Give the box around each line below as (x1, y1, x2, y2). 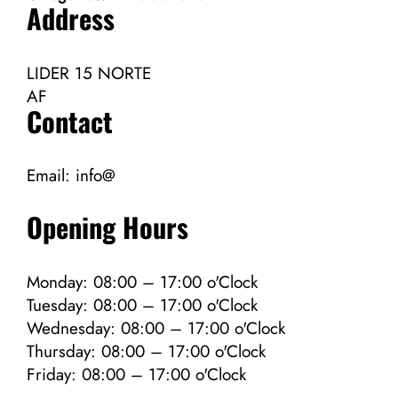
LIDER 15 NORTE (27, 60, 151, 85)
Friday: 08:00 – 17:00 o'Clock (27, 362, 246, 386)
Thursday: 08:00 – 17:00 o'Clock (27, 338, 266, 363)
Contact (27, 100, 113, 141)
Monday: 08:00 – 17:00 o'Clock (27, 269, 258, 294)
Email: (27, 163, 76, 188)
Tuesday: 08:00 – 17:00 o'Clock (27, 292, 258, 317)
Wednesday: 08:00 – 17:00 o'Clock (27, 315, 285, 340)
